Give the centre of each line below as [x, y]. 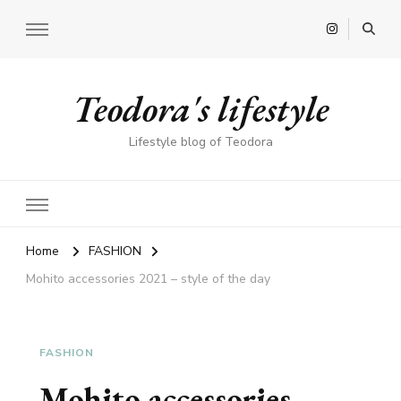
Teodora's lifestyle [200, 109]
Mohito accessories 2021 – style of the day [148, 279]
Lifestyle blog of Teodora [200, 142]
